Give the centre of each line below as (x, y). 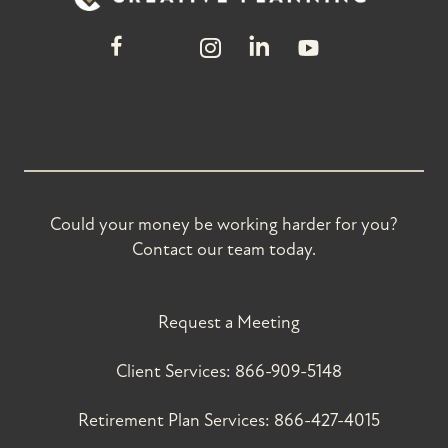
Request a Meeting (228, 322)
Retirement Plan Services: (175, 420)
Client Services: (175, 371)
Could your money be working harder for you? (224, 224)
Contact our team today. (224, 249)
